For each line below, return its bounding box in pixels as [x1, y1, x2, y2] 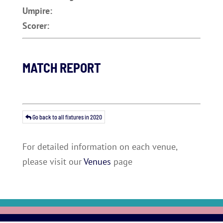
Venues [83, 156, 111, 167]
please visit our [22, 156, 84, 167]
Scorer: [22, 20, 49, 31]
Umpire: [22, 5, 52, 16]
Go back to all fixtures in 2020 [31, 113, 102, 120]
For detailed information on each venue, [22, 141, 177, 152]
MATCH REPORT [22, 60, 101, 75]
